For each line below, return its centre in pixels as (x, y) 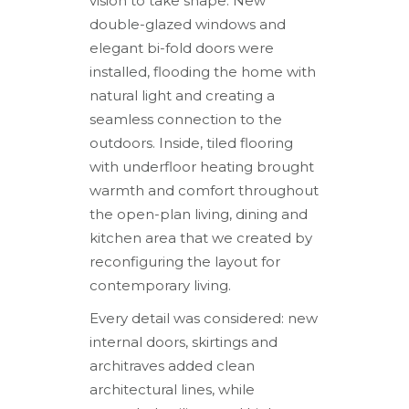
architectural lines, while (173, 389)
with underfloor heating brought (202, 166)
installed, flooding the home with (203, 71)
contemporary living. (161, 285)
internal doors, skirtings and (184, 341)
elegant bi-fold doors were (182, 47)
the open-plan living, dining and (199, 214)
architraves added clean (173, 365)
